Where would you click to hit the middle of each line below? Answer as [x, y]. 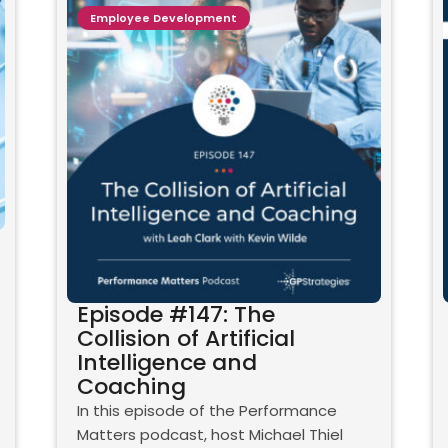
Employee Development [164, 17]
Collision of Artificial [186, 339]
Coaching [132, 387]
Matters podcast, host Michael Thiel [210, 435]
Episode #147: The [176, 315]
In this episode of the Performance [207, 411]
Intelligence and [167, 363]
